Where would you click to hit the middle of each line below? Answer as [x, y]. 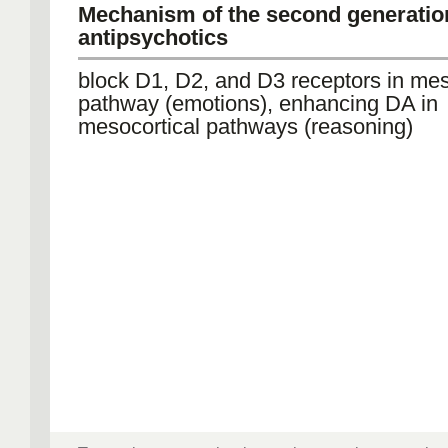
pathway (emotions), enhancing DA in [258, 103]
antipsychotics [153, 37]
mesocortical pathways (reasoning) [245, 126]
